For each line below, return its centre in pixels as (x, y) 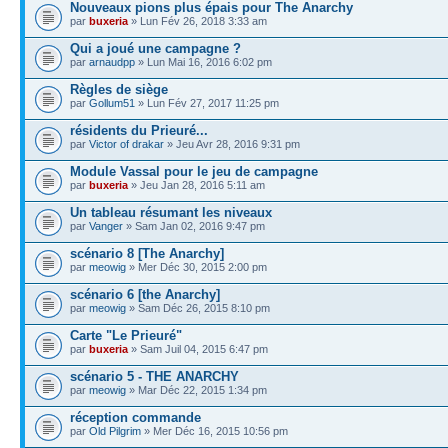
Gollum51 (112, 102)
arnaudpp (112, 61)
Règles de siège (119, 89)
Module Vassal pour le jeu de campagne (194, 171)
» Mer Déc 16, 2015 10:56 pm (214, 430)
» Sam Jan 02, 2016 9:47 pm (194, 225)
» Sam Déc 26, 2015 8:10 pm (198, 307)
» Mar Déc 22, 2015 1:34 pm (196, 389)
